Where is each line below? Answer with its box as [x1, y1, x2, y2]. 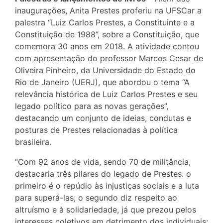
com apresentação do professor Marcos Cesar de [15, 53, 203, 63]
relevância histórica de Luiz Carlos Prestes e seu [15, 89, 198, 99]
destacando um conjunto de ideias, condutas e [15, 112, 191, 123]
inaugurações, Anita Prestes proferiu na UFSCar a [15, 5, 202, 15]
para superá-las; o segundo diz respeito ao [15, 192, 177, 203]
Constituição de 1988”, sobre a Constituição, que [15, 29, 199, 39]
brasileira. [15, 136, 51, 147]
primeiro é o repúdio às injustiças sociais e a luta [15, 180, 199, 191]
